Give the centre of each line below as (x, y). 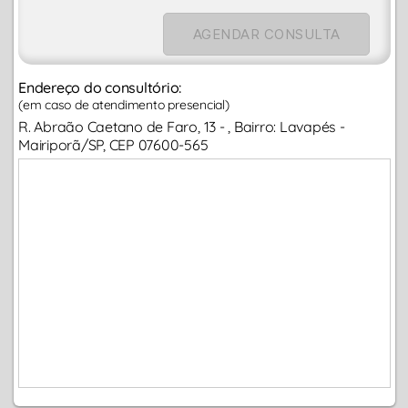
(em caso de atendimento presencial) (124, 105)
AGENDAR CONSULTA (266, 35)
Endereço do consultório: (100, 88)
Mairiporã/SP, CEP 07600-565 (113, 145)
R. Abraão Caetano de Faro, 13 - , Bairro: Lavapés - (182, 127)
